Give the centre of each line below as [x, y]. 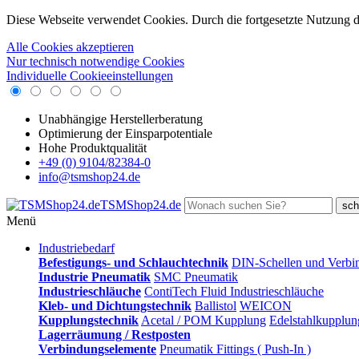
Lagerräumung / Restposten [115, 335]
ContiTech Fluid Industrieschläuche [234, 291]
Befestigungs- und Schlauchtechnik [133, 262]
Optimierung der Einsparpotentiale [125, 133]
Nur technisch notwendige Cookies [95, 61]
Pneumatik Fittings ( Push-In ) [235, 349]
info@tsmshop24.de [89, 177]
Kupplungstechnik [89, 320]
